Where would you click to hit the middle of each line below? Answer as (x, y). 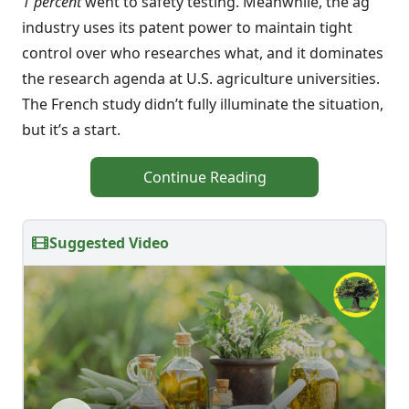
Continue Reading (204, 177)
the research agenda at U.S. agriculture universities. (201, 79)
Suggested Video (109, 243)
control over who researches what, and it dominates (203, 53)
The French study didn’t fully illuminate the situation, (203, 104)
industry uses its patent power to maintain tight (187, 27)
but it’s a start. (71, 130)
